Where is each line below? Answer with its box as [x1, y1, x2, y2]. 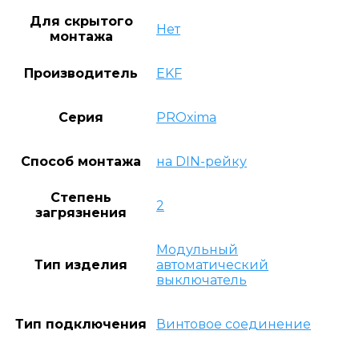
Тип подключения [15, 316, 147, 332]
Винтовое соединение [156, 316, 311, 332]
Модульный [156, 241, 238, 257]
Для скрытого [29, 13, 133, 29]
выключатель [156, 272, 247, 288]
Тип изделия [34, 256, 127, 272]
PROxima [156, 109, 216, 125]
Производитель [24, 65, 138, 81]
